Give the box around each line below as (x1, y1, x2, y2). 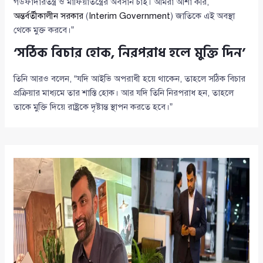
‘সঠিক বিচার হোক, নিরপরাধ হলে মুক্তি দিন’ (14, 42, 246, 64)
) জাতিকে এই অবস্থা (170, 11, 235, 22)
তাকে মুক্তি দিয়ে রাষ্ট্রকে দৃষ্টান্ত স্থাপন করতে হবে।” (14, 102, 173, 113)
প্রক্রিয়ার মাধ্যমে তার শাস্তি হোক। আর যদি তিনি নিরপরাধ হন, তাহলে (14, 87, 234, 99)
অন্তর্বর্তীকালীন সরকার (14, 11, 84, 22)
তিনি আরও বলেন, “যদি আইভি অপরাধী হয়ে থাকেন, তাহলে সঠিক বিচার (14, 73, 246, 85)
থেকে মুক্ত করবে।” (14, 25, 75, 36)
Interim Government (89, 11, 171, 22)
